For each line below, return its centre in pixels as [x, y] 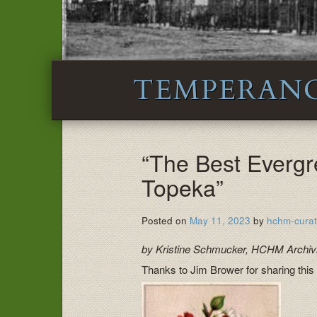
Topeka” [183, 187]
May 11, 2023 [220, 221]
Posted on [166, 221]
